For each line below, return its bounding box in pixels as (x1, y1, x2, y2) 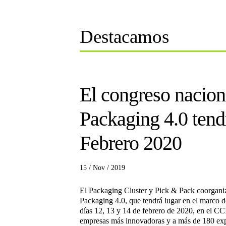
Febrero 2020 (80, 131, 182, 154)
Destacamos (80, 26, 169, 47)
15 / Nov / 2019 (80, 163, 125, 172)
